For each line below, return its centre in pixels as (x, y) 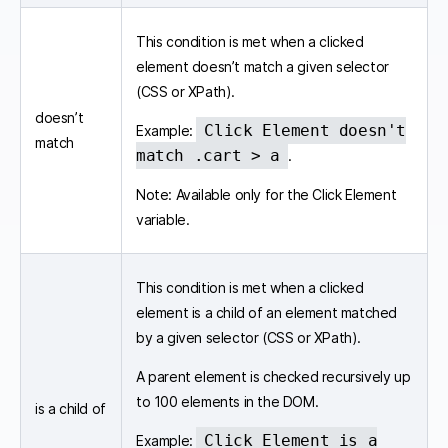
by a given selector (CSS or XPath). (248, 337)
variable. (163, 219)
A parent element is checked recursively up (273, 376)
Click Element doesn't (305, 130)
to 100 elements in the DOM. (227, 401)
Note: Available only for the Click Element (266, 194)
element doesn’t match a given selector (262, 66)
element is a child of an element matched (266, 312)
